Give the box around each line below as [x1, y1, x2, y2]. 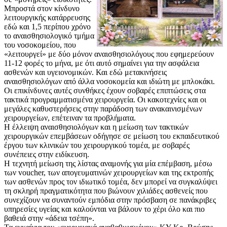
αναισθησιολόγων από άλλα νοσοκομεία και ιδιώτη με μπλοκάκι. [4, 77, 215, 86]
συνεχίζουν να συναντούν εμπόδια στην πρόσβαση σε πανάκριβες [4, 196, 216, 205]
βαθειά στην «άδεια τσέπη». [4, 214, 94, 223]
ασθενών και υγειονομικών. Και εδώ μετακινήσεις [4, 68, 167, 77]
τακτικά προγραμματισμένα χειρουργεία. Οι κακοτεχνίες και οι [4, 95, 206, 104]
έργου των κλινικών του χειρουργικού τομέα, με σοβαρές [4, 141, 190, 150]
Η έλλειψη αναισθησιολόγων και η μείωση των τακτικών [4, 123, 188, 132]
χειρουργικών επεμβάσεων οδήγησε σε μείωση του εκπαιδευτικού [4, 132, 219, 141]
